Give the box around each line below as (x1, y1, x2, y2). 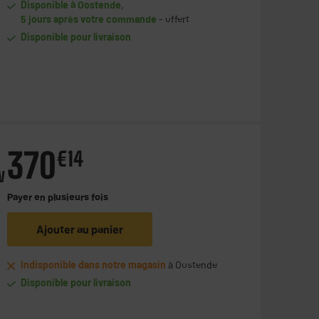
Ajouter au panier (36, 222, 123, 236)
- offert (157, 13, 190, 26)
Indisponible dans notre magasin (21, 258, 167, 271)
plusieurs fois (47, 191, 108, 204)
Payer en (6, 191, 48, 204)
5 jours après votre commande (21, 13, 157, 26)
